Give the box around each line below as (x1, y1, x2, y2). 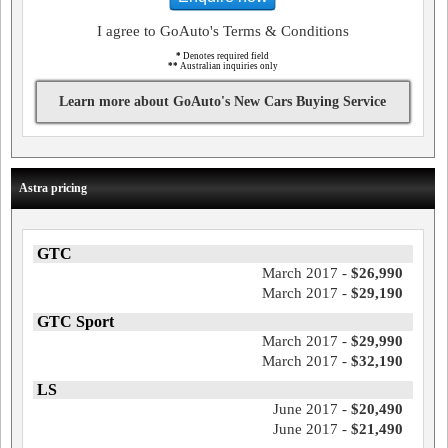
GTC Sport (37, 313, 114, 330)
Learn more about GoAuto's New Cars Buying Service (59, 94, 387, 109)
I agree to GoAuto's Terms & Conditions (96, 23, 349, 39)
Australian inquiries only (177, 61, 278, 71)
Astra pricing (19, 181, 87, 195)
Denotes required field (181, 51, 270, 61)
